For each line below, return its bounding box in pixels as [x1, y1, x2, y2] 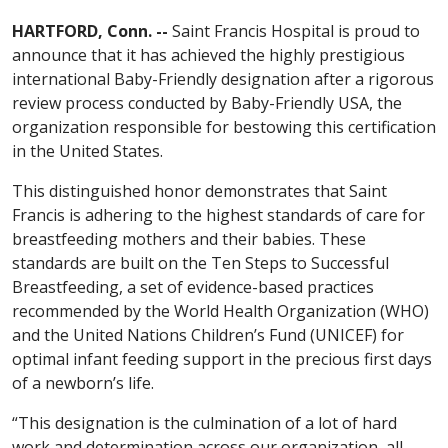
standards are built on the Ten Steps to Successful [12, 251, 389, 274]
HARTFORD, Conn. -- [12, 19, 172, 42]
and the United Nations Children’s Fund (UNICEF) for [12, 323, 404, 346]
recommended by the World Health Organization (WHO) [12, 299, 429, 322]
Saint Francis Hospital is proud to [172, 19, 420, 42]
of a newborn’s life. [12, 371, 154, 394]
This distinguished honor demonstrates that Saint [12, 179, 387, 202]
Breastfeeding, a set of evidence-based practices [12, 275, 374, 298]
